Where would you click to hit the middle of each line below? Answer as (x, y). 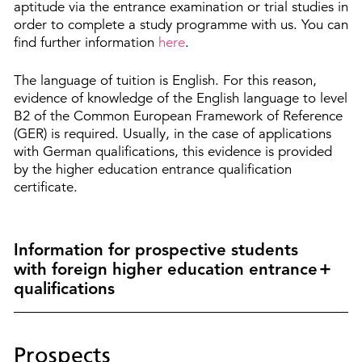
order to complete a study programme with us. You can (181, 24)
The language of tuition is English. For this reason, (165, 81)
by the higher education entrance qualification (153, 170)
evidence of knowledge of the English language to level (181, 99)
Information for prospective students (156, 249)
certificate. (46, 187)
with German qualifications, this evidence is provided (173, 152)
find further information (86, 42)
